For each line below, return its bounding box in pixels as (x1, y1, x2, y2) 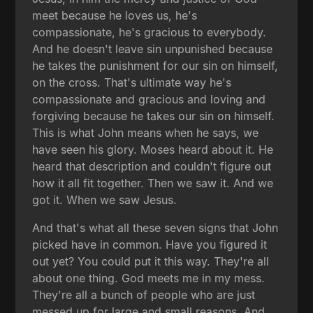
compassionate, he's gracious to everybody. (32, 25, 267, 40)
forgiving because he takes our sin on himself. (32, 109, 275, 124)
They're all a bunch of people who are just (32, 288, 256, 303)
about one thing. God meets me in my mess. (32, 271, 265, 286)
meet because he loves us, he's (32, 8, 198, 23)
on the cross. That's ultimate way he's (32, 75, 232, 90)
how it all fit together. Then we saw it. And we (32, 176, 274, 191)
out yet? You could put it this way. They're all (32, 254, 270, 269)
